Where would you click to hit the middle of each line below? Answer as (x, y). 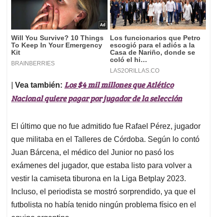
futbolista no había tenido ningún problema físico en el (104, 205)
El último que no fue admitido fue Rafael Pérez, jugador (106, 126)
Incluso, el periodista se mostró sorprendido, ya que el (103, 192)
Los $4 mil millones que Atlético (119, 85)
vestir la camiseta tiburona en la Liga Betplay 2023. (99, 179)
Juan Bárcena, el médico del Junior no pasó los (93, 153)
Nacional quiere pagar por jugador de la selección (97, 98)
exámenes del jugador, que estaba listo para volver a (101, 166)
